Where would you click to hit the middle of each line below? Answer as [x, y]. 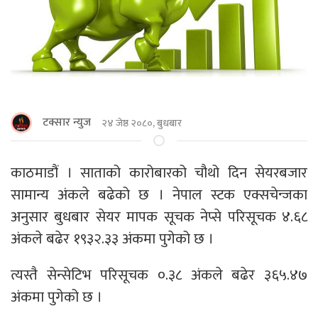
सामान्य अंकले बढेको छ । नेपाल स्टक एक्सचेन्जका [159, 195]
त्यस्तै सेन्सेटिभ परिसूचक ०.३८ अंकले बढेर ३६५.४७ [159, 275]
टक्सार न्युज [67, 123]
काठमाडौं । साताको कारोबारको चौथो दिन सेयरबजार [159, 173]
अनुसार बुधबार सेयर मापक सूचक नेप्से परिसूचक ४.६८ [159, 217]
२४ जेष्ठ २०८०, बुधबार [142, 123]
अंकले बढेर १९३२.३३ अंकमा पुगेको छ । [112, 239]
